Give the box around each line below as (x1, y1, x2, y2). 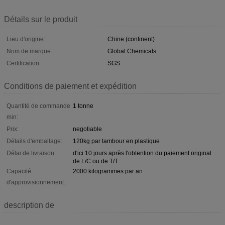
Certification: (7, 59, 41, 67)
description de (4, 200, 54, 209)
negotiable (73, 125, 102, 133)
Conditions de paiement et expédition (4, 81, 137, 90)
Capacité (7, 167, 31, 175)
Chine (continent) (107, 35, 155, 43)
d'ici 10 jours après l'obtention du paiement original (73, 149, 211, 157)
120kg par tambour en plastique (73, 137, 160, 145)
